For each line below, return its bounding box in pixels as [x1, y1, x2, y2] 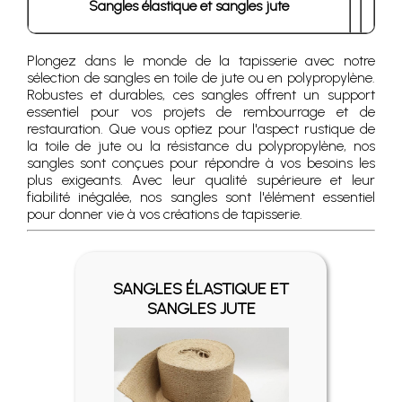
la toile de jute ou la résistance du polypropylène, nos [27, 137, 375, 154]
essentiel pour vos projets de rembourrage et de [27, 103, 375, 120]
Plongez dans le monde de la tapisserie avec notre [27, 52, 375, 69]
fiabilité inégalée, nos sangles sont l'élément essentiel [27, 188, 375, 205]
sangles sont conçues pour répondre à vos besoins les [27, 154, 375, 171]
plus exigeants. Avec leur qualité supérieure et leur [27, 171, 375, 188]
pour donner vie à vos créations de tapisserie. [27, 205, 302, 223]
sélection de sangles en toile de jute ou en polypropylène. [27, 69, 375, 86]
